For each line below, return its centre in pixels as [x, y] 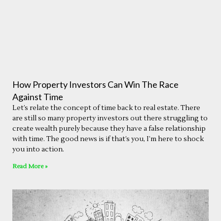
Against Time [38, 97]
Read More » [30, 167]
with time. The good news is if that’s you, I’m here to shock [108, 139]
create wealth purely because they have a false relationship [109, 129]
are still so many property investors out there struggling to [110, 119]
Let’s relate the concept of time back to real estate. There [106, 108]
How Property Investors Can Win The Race [95, 85]
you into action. [38, 150]
